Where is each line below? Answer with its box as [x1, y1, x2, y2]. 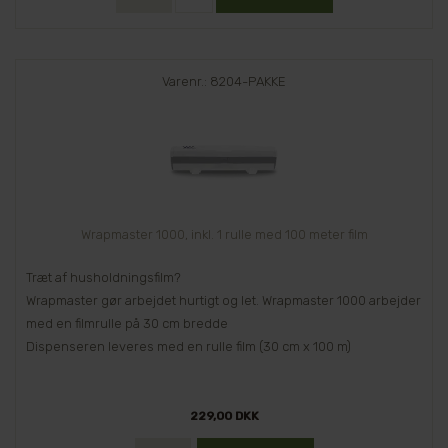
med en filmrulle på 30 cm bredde [26, 316, 228, 332]
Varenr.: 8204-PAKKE [162, 74, 286, 90]
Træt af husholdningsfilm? [26, 270, 181, 286]
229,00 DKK [189, 409, 259, 424]
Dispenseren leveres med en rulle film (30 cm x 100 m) [26, 339, 351, 355]
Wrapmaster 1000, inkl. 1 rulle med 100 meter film [80, 227, 368, 243]
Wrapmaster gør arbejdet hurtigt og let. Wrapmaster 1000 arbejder [26, 293, 421, 309]
